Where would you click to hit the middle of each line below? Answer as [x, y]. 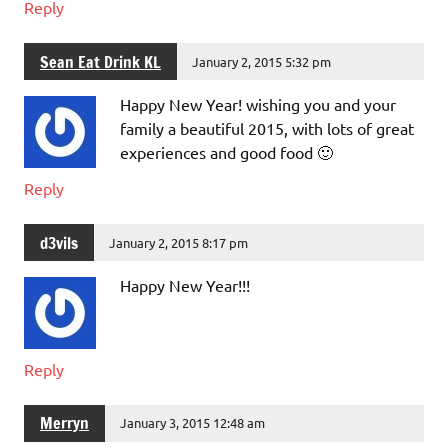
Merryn [64, 423]
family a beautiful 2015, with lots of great [267, 128]
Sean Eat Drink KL [100, 61]
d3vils [59, 242]
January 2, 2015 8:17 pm [179, 242]
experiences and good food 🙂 [226, 152]
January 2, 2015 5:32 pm [262, 61]
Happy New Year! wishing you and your [258, 104]
